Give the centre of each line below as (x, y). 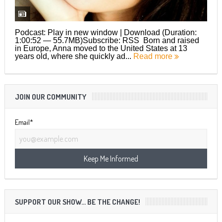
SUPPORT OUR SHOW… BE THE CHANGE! (77, 202)
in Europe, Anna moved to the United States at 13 (101, 48)
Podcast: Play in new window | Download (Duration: (106, 32)
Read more (154, 56)
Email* (24, 122)
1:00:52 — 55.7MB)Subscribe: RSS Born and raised (107, 40)
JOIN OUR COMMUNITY (50, 97)
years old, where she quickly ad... (74, 56)
